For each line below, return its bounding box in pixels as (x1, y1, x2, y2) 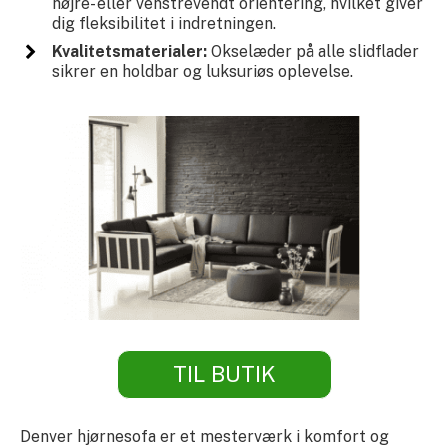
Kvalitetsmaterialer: (51, 42, 207, 62)
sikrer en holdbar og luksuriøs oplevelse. (51, 62, 353, 82)
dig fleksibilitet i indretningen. (51, 14, 276, 34)
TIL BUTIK (172, 360, 276, 387)
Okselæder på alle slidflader (206, 42, 419, 62)
